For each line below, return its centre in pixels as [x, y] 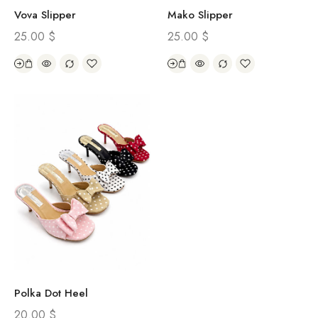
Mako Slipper [200, 15]
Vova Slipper [45, 15]
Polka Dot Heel [51, 294]
